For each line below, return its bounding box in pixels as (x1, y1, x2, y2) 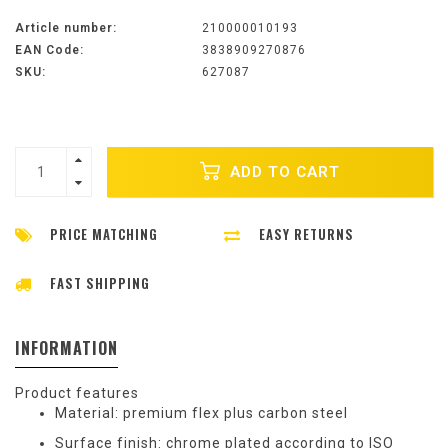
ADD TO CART (225, 162, 340, 181)
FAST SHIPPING (50, 273, 150, 294)
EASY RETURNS (259, 224, 354, 245)
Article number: (15, 21, 117, 36)
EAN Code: (15, 43, 84, 58)
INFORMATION (15, 336, 118, 361)
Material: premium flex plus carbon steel (55, 405, 348, 422)
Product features (15, 385, 139, 402)
